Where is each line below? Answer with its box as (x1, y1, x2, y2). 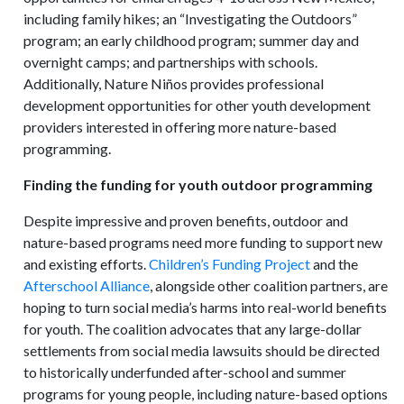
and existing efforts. (23, 255, 150, 272)
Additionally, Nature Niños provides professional (23, 75, 325, 92)
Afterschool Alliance (23, 277, 151, 294)
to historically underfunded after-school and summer (23, 363, 347, 381)
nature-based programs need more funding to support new (23, 234, 383, 251)
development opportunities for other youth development (23, 96, 372, 114)
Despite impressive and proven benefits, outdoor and (23, 212, 349, 229)
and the (310, 255, 359, 272)
